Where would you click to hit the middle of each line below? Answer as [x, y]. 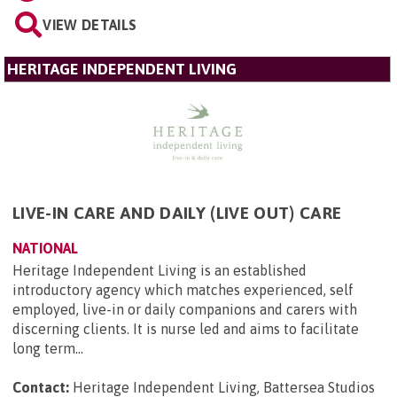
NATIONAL [45, 248]
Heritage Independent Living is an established [160, 270]
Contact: [41, 387]
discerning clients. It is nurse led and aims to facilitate [186, 328]
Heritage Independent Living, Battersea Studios [224, 387]
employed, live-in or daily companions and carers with [185, 309]
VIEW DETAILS [90, 25]
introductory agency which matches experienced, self [183, 289]
